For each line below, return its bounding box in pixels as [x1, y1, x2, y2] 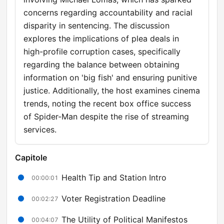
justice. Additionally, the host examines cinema [23, 85, 200, 96]
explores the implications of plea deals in [23, 33, 179, 44]
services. [23, 124, 56, 135]
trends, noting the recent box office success [23, 98, 191, 109]
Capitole [15, 152, 47, 163]
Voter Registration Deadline [61, 193, 165, 203]
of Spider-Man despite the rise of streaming [23, 111, 189, 122]
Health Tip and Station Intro [61, 172, 166, 182]
